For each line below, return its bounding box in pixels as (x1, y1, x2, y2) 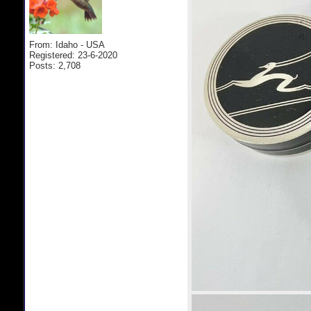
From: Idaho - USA (29, 40, 105, 50)
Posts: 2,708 (29, 60, 81, 71)
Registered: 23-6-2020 (29, 50, 117, 60)
